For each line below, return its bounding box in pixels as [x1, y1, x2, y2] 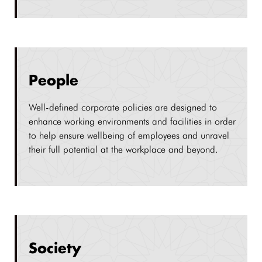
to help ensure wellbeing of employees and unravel [29, 130, 229, 141]
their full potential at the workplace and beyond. [29, 144, 218, 155]
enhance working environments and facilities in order [29, 116, 236, 127]
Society [29, 242, 81, 257]
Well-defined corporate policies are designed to [29, 102, 217, 113]
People [29, 74, 78, 89]
